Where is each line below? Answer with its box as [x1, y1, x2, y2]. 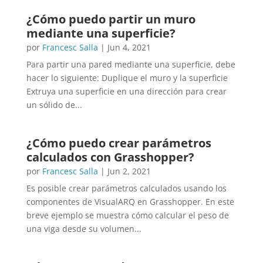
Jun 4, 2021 [107, 42, 151, 53]
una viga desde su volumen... [26, 223, 141, 234]
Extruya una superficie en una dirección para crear [26, 86, 227, 97]
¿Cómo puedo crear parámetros [26, 135, 211, 151]
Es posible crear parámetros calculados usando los [26, 183, 227, 194]
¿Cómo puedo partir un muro [26, 11, 195, 27]
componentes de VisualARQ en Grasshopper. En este [26, 196, 234, 207]
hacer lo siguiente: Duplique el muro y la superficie [26, 72, 228, 83]
